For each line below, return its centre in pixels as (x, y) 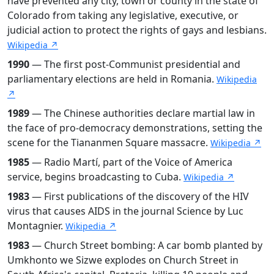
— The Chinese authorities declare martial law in (142, 113)
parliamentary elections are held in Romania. (112, 79)
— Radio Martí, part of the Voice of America (131, 162)
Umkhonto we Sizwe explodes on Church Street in (123, 260)
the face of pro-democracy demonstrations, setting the (135, 128)
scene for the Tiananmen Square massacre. (109, 142)
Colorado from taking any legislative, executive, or (123, 15)
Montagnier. (36, 225)
